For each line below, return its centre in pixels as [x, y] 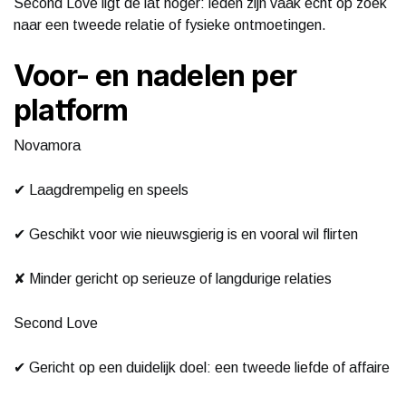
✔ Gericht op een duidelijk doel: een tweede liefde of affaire [202, 367]
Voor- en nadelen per [155, 75]
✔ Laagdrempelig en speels [101, 189]
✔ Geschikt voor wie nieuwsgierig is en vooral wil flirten [186, 234]
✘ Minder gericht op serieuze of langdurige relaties [173, 278]
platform [71, 110]
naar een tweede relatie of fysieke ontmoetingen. [170, 24]
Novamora [47, 145]
